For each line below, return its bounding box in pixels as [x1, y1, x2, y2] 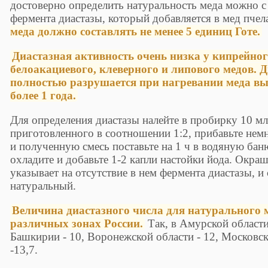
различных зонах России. [10, 217, 144, 230]
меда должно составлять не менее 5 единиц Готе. [10, 25, 261, 38]
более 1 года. [10, 89, 77, 102]
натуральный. [10, 179, 77, 193]
